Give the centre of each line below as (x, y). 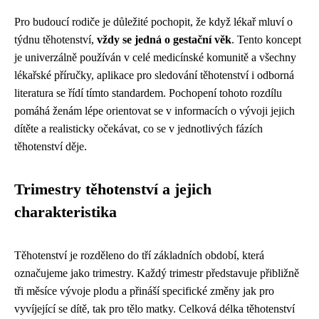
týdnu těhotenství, (56, 40)
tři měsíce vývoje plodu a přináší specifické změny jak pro (144, 291)
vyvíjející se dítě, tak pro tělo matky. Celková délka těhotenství (155, 309)
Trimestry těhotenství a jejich (113, 190)
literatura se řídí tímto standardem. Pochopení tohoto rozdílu (148, 93)
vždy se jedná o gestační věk (164, 40)
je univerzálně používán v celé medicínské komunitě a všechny (155, 58)
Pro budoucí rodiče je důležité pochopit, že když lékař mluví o (153, 22)
